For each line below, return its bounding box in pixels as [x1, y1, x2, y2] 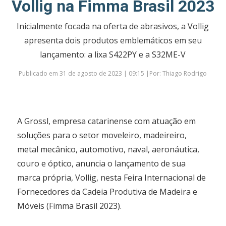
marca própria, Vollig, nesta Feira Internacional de [17, 172, 206, 184]
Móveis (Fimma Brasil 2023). [17, 200, 122, 212]
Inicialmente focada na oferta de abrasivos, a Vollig [17, 21, 209, 32]
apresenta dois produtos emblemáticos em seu [24, 35, 202, 46]
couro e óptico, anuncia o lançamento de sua [17, 158, 186, 169]
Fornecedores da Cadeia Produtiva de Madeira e [17, 186, 198, 198]
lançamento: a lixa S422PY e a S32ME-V [40, 49, 186, 61]
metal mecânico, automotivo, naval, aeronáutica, [17, 144, 200, 155]
